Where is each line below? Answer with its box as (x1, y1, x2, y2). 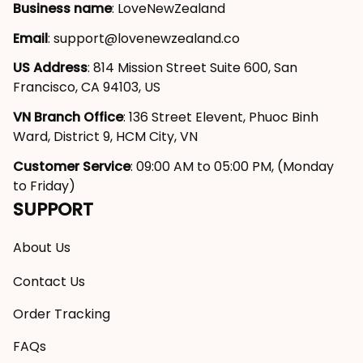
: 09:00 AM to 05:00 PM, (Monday (130, 157, 334, 176)
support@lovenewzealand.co (53, 28, 240, 48)
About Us (13, 238, 70, 257)
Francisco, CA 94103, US (13, 78, 160, 97)
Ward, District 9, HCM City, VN (13, 127, 198, 147)
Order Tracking (13, 305, 110, 323)
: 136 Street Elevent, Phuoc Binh (123, 108, 318, 127)
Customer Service (13, 157, 130, 176)
